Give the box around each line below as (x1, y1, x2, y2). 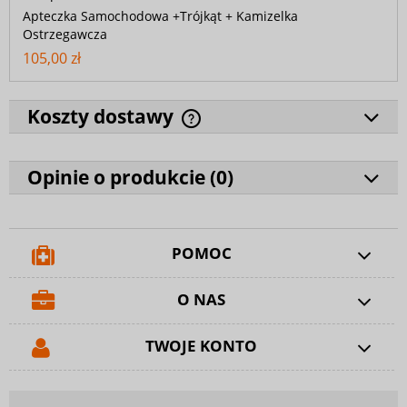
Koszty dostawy (27, 104, 178, 130)
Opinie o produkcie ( (27, 164, 216, 191)
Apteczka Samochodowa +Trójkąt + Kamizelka (23, 7, 298, 25)
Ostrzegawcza (23, 25, 107, 44)
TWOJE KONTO (145, 334, 258, 356)
